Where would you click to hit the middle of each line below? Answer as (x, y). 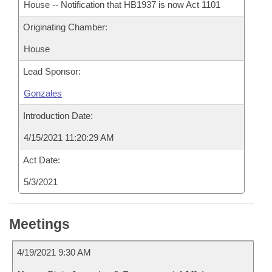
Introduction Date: (58, 116)
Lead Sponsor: (52, 71)
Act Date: (42, 160)
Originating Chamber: (65, 27)
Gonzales (43, 93)
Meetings (39, 224)
